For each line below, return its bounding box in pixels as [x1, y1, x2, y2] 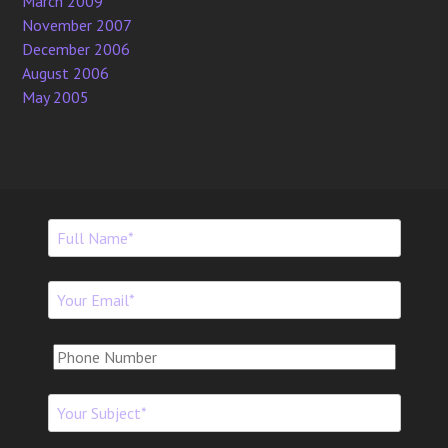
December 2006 [22, 39, 131, 59]
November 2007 [22, 15, 133, 35]
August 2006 [22, 63, 110, 83]
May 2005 [22, 87, 90, 107]
